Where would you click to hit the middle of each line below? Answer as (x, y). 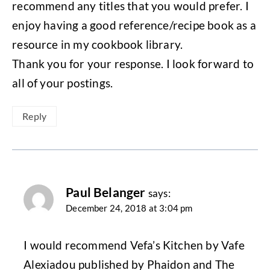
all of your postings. (63, 83)
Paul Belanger (106, 193)
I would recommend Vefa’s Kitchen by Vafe (134, 245)
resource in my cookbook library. (98, 44)
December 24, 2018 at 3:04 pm (129, 208)
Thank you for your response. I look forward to (133, 63)
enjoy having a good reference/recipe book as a (134, 25)
